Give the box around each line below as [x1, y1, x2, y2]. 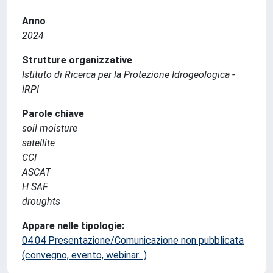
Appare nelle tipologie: [22, 220, 124, 232]
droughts [22, 196, 60, 207]
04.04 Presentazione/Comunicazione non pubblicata [22, 235, 244, 246]
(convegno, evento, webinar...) [22, 249, 147, 261]
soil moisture [22, 122, 77, 134]
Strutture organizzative [22, 54, 132, 66]
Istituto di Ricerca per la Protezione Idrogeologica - [22, 69, 235, 80]
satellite [22, 137, 55, 149]
